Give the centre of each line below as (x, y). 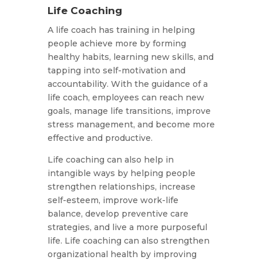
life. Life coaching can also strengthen (128, 241)
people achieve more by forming (117, 44)
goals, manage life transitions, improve (129, 111)
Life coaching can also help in (110, 160)
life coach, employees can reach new (126, 98)
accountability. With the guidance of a (127, 84)
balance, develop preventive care (118, 214)
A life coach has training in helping (121, 30)
